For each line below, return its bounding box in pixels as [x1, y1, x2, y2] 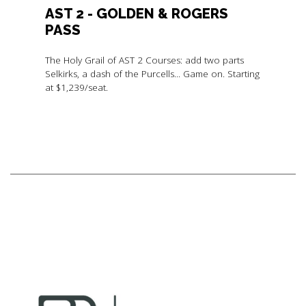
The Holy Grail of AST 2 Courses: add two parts [44, 53, 244, 66]
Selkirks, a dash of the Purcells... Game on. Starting [44, 67, 260, 80]
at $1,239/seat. [44, 81, 108, 94]
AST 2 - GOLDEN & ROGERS [44, 5, 228, 23]
